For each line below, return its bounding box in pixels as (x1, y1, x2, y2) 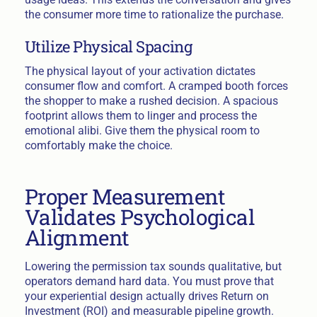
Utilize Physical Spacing (24, 36, 192, 57)
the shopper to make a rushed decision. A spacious (24, 94, 278, 108)
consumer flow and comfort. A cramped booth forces (24, 79, 288, 93)
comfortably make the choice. (24, 139, 173, 153)
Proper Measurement (24, 183, 226, 211)
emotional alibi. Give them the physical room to (24, 124, 260, 138)
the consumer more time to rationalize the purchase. (24, 8, 284, 22)
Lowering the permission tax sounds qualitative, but (24, 260, 282, 274)
